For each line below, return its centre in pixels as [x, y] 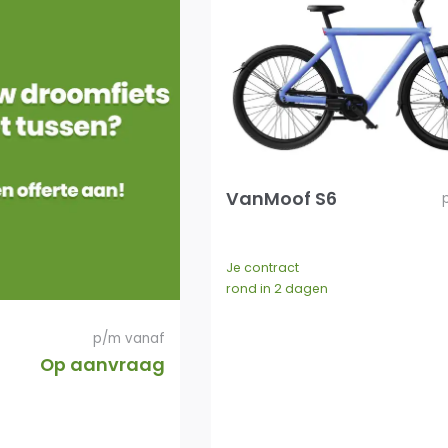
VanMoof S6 [281, 199]
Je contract [262, 268]
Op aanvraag [103, 364]
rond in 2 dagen [276, 289]
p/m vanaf [129, 338]
